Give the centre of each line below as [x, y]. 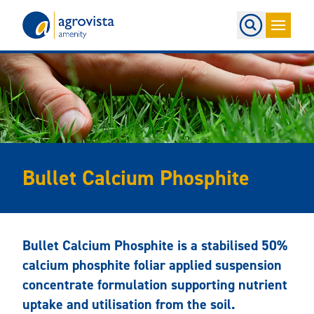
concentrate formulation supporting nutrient [155, 285]
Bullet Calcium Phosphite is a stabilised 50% [155, 245]
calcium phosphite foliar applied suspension [152, 265]
